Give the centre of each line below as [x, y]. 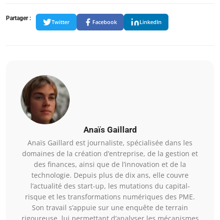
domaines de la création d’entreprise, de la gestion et [110, 153]
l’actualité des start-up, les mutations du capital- [110, 186]
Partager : [18, 18]
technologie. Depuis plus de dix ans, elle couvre [110, 175]
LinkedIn [151, 22]
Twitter [61, 22]
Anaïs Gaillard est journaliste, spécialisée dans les [110, 142]
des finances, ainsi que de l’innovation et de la [110, 164]
